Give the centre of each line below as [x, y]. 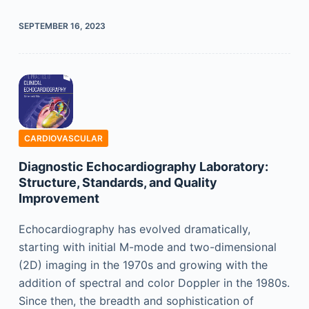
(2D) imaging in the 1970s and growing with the [143, 265]
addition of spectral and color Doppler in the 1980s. [154, 283]
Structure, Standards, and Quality [118, 183]
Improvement [59, 199]
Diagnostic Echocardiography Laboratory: [143, 167]
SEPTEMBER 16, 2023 [62, 26]
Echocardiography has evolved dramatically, [134, 229]
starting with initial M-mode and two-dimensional [147, 247]
